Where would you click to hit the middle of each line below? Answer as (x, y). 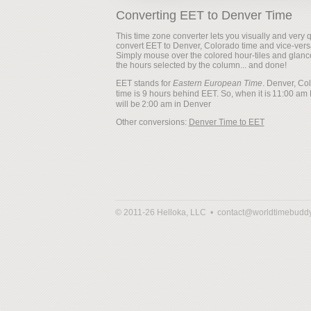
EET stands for (144, 83)
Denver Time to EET (226, 122)
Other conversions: (152, 122)
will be (129, 104)
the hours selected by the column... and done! (201, 65)
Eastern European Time (217, 83)
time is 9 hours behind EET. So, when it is (194, 94)
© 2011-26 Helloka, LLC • (166, 212)
